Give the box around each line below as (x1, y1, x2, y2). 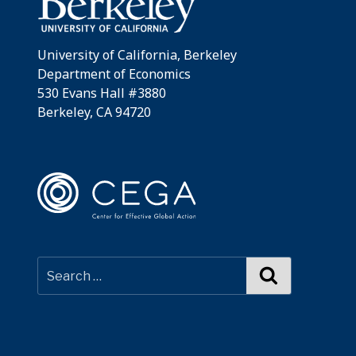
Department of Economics (37, 64, 191, 83)
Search (277, 265, 321, 284)
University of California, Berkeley (37, 45, 237, 64)
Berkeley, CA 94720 (37, 103, 151, 121)
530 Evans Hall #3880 (37, 83, 166, 102)
